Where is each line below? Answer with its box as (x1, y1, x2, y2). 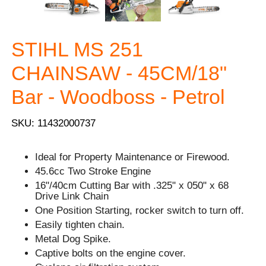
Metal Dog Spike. (35, 233, 112, 245)
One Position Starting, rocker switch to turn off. (35, 205, 245, 217)
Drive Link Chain (35, 191, 109, 202)
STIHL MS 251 (11, 37, 144, 61)
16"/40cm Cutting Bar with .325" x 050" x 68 (35, 180, 229, 192)
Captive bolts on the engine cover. (35, 248, 186, 259)
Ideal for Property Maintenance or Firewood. (35, 151, 230, 163)
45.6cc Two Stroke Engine (35, 166, 151, 178)
